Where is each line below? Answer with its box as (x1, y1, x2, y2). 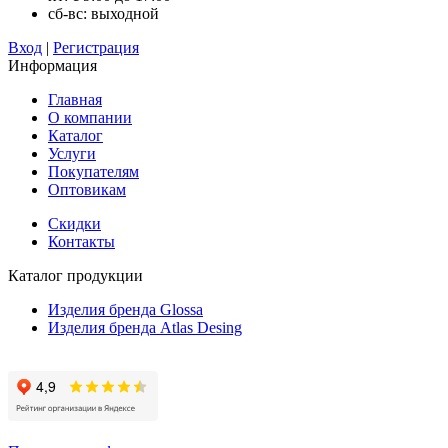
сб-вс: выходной (48, 4, 159, 22)
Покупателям (48, 162, 139, 180)
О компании (48, 108, 132, 126)
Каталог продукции (8, 266, 143, 284)
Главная (48, 90, 102, 108)
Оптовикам (48, 180, 126, 198)
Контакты (48, 232, 115, 250)
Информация (8, 56, 97, 74)
